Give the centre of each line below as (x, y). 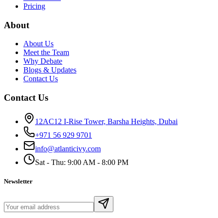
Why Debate (43, 61)
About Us (38, 44)
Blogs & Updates (50, 70)
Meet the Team (46, 53)
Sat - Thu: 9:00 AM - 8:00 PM (82, 162)
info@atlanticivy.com (68, 148)
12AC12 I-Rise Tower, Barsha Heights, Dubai (106, 121)
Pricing (34, 6)
